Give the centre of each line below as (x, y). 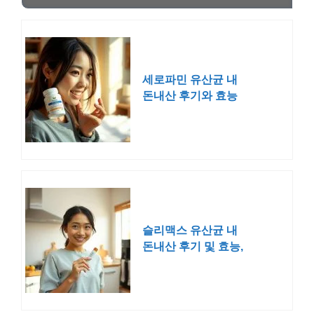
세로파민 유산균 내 (190, 80)
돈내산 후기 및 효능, (193, 247)
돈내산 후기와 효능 (190, 96)
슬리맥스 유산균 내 (190, 231)
